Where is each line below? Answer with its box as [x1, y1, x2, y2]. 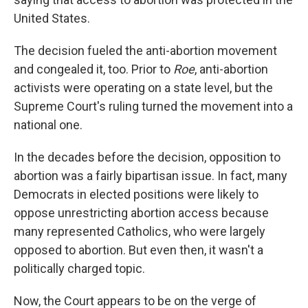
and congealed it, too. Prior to [14, 62, 173, 76]
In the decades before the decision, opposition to [14, 150, 280, 164]
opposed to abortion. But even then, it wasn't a [14, 243, 263, 257]
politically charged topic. [14, 261, 145, 276]
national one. [14, 118, 82, 132]
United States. [14, 11, 90, 25]
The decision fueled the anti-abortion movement [14, 43, 277, 58]
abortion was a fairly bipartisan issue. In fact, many [14, 168, 287, 183]
